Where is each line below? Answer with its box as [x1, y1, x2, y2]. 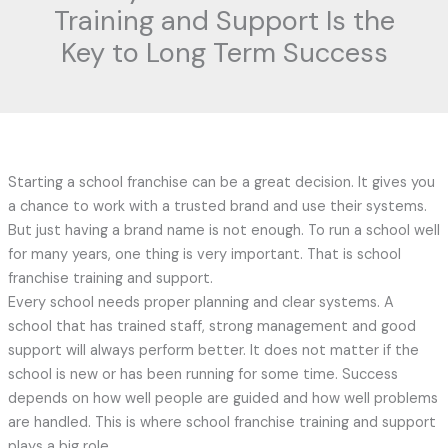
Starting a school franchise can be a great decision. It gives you [7, 173, 435, 193]
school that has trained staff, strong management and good [7, 317, 416, 337]
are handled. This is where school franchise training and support [7, 413, 436, 433]
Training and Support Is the [53, 3, 395, 39]
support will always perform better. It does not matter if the [7, 341, 419, 361]
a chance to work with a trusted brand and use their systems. [7, 197, 427, 217]
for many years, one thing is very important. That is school [7, 245, 401, 265]
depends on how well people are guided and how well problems [7, 389, 438, 409]
